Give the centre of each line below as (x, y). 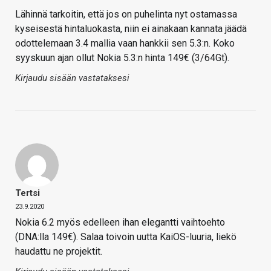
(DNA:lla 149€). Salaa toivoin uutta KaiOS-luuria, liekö (126, 237)
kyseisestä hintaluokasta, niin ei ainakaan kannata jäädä (131, 29)
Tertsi (28, 193)
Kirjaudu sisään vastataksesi (72, 78)
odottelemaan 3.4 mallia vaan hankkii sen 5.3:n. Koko (125, 44)
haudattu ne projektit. (59, 252)
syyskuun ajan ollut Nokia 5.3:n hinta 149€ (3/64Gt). (122, 58)
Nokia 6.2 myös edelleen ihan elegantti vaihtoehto (120, 223)
